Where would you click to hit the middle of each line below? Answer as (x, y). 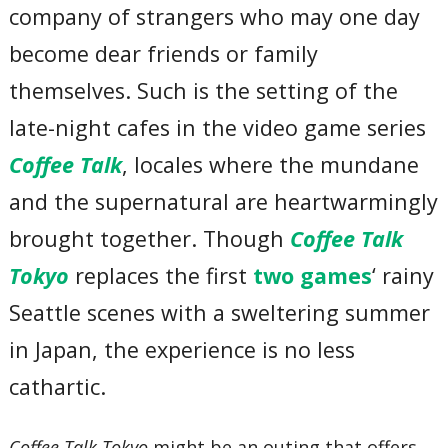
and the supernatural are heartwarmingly (224, 201)
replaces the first (161, 275)
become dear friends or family (164, 53)
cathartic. (58, 386)
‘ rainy (403, 275)
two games (313, 275)
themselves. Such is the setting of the (204, 90)
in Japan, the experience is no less (182, 349)
